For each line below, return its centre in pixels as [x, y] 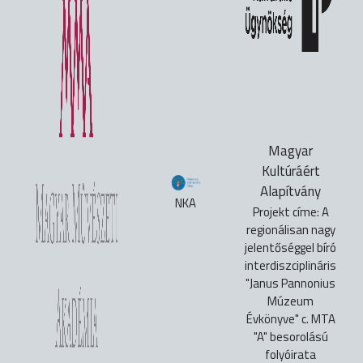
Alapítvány [290, 191]
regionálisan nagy [290, 229]
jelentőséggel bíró [290, 247]
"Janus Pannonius [290, 283]
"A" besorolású [290, 336]
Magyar [290, 150]
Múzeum [290, 301]
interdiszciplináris [290, 265]
